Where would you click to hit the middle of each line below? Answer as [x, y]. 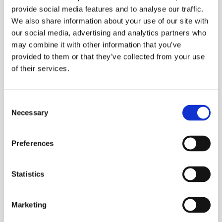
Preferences [33, 143]
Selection [19, 114]
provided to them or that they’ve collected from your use [108, 56]
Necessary [30, 112]
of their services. [40, 68]
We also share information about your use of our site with [110, 21]
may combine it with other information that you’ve [96, 45]
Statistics [28, 174]
